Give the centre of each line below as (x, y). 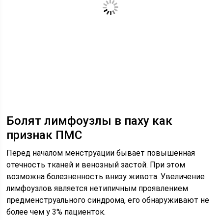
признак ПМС (44, 135)
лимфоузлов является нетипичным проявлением (97, 188)
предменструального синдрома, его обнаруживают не (108, 200)
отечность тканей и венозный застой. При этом (96, 165)
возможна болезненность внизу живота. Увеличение (106, 177)
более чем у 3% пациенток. (56, 212)
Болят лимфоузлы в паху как (90, 121)
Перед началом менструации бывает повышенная (101, 153)
